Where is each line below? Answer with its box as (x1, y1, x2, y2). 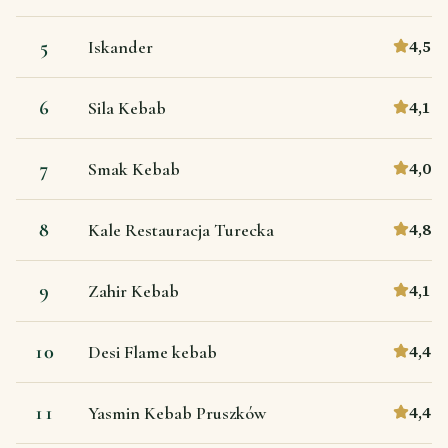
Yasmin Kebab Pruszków (88, 401, 266, 424)
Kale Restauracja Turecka (88, 218, 274, 241)
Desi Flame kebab (88, 340, 217, 363)
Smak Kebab (88, 157, 180, 180)
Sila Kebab (88, 96, 166, 119)
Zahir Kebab (88, 279, 179, 302)
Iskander (88, 35, 153, 58)
